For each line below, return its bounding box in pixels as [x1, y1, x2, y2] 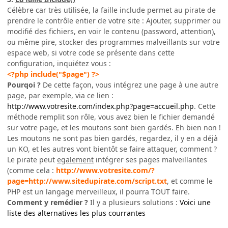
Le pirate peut [7, 155, 57, 165]
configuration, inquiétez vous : [7, 59, 111, 69]
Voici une [180, 197, 211, 208]
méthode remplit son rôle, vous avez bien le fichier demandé [7, 112, 215, 122]
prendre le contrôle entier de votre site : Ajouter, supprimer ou [7, 16, 221, 26]
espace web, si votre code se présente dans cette [7, 48, 175, 58]
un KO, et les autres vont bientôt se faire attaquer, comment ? [7, 144, 217, 154]
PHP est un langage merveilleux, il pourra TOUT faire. [7, 187, 190, 197]
